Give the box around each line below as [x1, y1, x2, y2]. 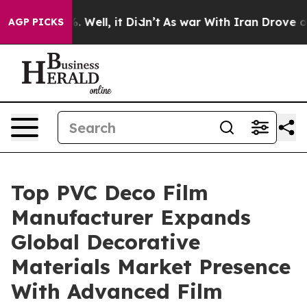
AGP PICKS [8, 16, 64, 28]
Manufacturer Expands [11, 204, 251, 230]
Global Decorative [11, 229, 200, 255]
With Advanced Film [11, 278, 223, 304]
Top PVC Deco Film [11, 180, 208, 206]
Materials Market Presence [11, 254, 291, 280]
